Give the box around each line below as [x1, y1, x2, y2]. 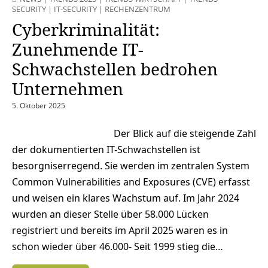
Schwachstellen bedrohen [12, 57, 218, 81]
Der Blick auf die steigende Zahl [114, 127, 256, 141]
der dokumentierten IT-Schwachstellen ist [12, 143, 200, 157]
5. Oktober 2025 [12, 100, 65, 111]
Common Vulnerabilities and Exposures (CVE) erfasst [12, 175, 250, 189]
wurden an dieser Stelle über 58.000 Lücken [12, 208, 209, 221]
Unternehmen [12, 77, 123, 100]
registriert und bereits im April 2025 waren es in [12, 224, 228, 237]
